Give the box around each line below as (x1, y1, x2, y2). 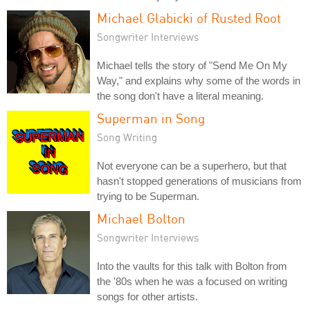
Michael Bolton (97, 210, 185, 226)
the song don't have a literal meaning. (97, 90, 264, 102)
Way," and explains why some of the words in (97, 75, 300, 86)
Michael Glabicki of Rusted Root (97, 10, 281, 26)
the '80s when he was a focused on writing (97, 275, 287, 287)
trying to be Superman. (97, 190, 199, 202)
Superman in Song (97, 110, 205, 126)
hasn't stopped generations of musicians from (97, 175, 302, 187)
